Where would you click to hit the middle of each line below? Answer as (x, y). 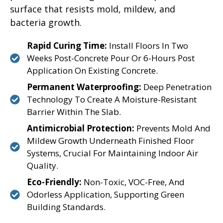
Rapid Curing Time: (67, 46)
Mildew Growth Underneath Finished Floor (111, 141)
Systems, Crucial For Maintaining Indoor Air (112, 153)
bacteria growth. (46, 22)
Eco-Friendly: (54, 182)
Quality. (43, 166)
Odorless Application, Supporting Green (106, 194)
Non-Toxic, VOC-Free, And (133, 182)
